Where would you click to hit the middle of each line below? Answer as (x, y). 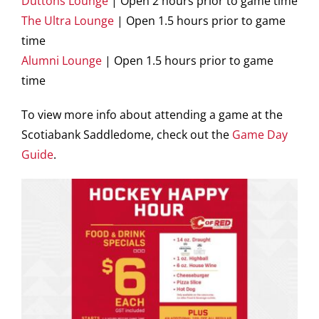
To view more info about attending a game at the (152, 115)
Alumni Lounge (62, 61)
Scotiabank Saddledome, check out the (127, 135)
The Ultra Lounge (68, 21)
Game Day (260, 135)
